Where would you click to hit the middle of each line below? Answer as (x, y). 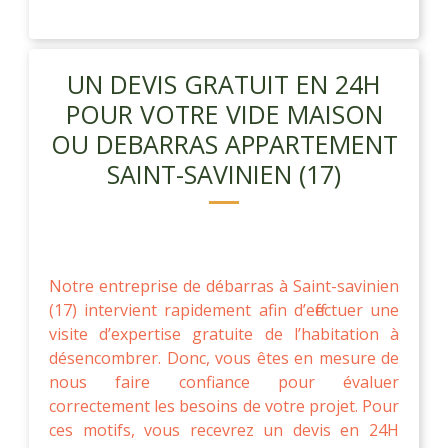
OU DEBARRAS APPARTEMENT (224, 143)
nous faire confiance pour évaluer (224, 381)
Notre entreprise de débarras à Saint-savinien (224, 285)
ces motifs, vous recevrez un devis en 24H (224, 429)
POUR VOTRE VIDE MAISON (224, 113)
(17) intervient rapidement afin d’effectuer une (224, 309)
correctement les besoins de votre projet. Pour (224, 405)
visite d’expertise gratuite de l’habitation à (224, 333)
